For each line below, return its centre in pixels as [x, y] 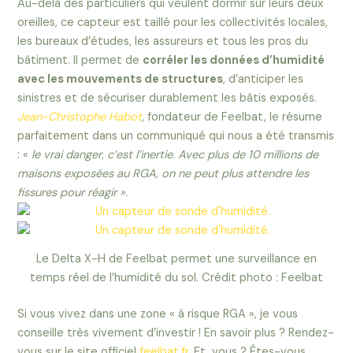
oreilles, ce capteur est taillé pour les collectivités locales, [173, 22]
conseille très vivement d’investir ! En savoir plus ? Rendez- [176, 333]
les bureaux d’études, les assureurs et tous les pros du [163, 41]
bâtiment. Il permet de [80, 60]
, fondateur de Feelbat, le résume [232, 117]
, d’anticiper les [264, 79]
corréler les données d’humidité [234, 60]
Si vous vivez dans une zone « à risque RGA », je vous [158, 314]
